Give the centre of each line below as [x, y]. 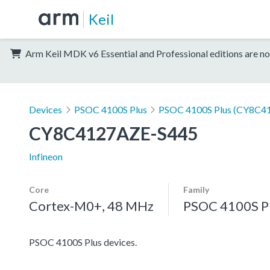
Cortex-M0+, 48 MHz [91, 206]
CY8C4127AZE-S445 [113, 133]
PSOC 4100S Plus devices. [83, 242]
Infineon [46, 156]
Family [196, 189]
